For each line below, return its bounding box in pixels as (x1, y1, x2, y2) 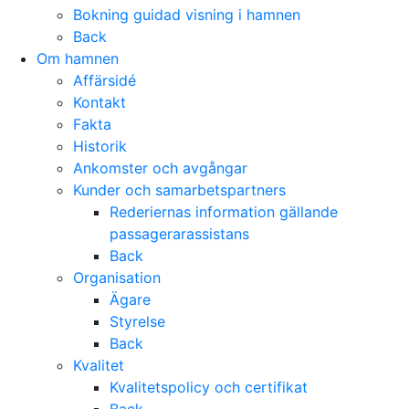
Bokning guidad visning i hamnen (73, 5, 300, 25)
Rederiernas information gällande (110, 203, 338, 222)
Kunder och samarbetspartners (73, 181, 286, 200)
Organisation (73, 268, 161, 288)
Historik (73, 137, 127, 156)
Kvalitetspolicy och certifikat (110, 378, 308, 397)
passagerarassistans (110, 225, 249, 244)
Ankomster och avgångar (73, 159, 247, 178)
